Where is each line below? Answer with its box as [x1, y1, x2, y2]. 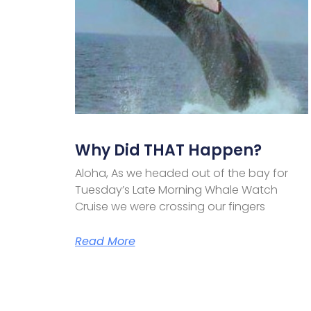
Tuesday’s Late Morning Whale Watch [74, 181, 278, 198]
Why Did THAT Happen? [74, 139, 262, 161]
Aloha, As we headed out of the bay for [74, 165, 288, 181]
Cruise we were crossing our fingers [74, 198, 265, 215]
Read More [74, 233, 135, 249]
